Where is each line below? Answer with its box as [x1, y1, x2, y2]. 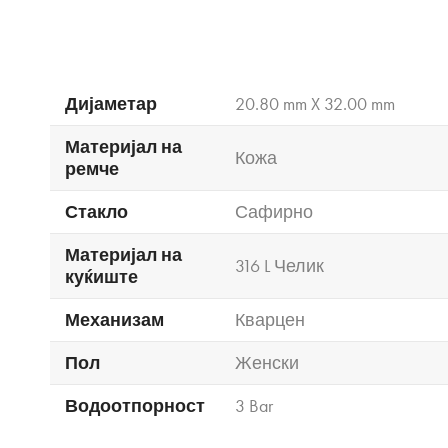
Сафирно [235, 201, 313, 224]
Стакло [65, 201, 128, 224]
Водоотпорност [65, 395, 205, 418]
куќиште [65, 266, 138, 289]
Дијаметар [65, 93, 157, 116]
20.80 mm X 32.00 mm [235, 93, 395, 116]
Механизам [65, 309, 164, 332]
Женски [235, 352, 299, 375]
